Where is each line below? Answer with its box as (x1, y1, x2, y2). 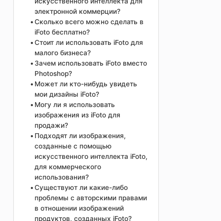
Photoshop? (35, 70, 73, 78)
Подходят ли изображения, (35, 132, 126, 140)
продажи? (35, 121, 69, 130)
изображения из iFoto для (35, 111, 121, 119)
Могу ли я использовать (35, 101, 115, 109)
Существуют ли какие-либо (35, 184, 128, 192)
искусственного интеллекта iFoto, (35, 152, 148, 161)
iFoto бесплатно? (35, 28, 90, 37)
